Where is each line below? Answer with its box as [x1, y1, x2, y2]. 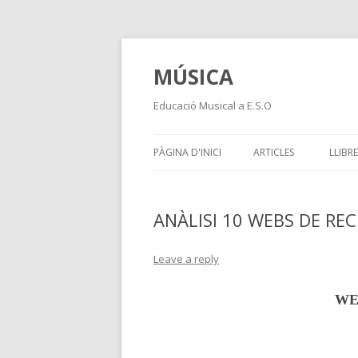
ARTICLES [253, 145, 294, 159]
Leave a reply [153, 252, 219, 266]
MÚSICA [153, 62, 233, 91]
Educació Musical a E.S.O [153, 98, 272, 113]
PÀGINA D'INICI [153, 145, 221, 159]
